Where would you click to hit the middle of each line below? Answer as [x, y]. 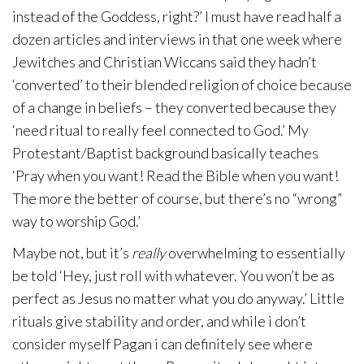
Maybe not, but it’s [72, 253]
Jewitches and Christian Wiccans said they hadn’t [165, 62]
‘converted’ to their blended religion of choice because [182, 84]
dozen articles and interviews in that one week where [177, 39]
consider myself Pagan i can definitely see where [162, 344]
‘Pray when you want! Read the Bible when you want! [175, 175]
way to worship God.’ [76, 221]
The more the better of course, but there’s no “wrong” [177, 198]
